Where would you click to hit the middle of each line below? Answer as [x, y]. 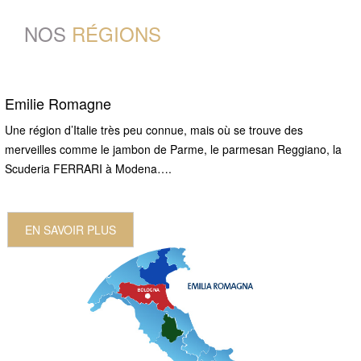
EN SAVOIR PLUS [71, 229]
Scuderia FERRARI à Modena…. [88, 168]
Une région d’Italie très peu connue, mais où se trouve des [154, 129]
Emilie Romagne [58, 103]
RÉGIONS [116, 33]
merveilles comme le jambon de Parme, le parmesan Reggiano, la [173, 149]
